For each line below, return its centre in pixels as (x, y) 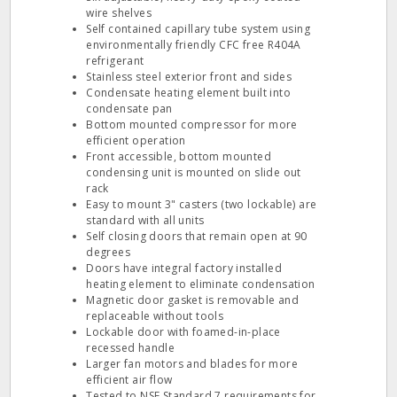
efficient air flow (129, 380)
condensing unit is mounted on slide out (194, 172)
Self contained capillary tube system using (198, 29)
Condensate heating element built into (189, 93)
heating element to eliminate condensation (201, 284)
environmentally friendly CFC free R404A (194, 45)
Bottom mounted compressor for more (192, 125)
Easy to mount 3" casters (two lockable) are (202, 204)
